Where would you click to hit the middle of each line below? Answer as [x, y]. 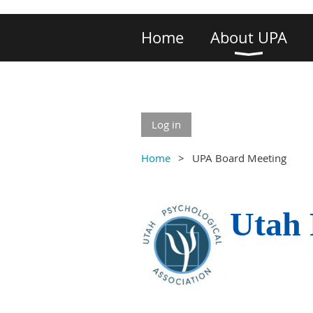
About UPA [249, 37]
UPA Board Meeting [239, 158]
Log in [166, 124]
